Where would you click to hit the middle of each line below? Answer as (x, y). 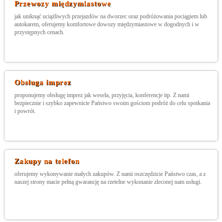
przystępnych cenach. (39, 32)
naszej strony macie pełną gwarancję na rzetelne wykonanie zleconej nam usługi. (108, 182)
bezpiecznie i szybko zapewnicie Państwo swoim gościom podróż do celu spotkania (112, 103)
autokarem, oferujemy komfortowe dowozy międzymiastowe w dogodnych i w (107, 24)
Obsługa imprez (43, 82)
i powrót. (25, 111)
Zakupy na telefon (47, 161)
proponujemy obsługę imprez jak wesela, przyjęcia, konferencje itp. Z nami (102, 95)
